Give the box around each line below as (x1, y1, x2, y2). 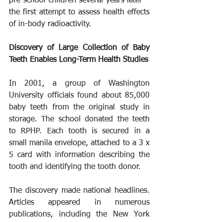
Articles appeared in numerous (9, 199, 150, 207)
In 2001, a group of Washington (9, 80, 150, 88)
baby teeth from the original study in (9, 104, 150, 112)
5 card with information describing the (9, 151, 150, 160)
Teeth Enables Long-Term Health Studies (9, 56, 148, 64)
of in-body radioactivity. (9, 20, 91, 29)
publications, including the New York (9, 211, 150, 219)
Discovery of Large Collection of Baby (9, 44, 150, 53)
